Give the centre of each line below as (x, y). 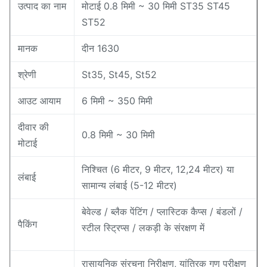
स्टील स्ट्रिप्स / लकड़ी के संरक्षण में (143, 228)
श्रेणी (27, 74)
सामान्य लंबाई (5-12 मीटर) (129, 185)
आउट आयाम (39, 101)
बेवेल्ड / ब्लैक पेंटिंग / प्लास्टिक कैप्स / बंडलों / (162, 212)
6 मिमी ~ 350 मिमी (117, 101)
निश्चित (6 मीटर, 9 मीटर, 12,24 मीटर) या (158, 169)
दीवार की (33, 127)
